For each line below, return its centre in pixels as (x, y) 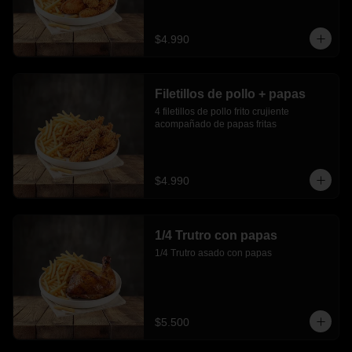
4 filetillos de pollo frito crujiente (222, 112)
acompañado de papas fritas (215, 124)
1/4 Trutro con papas (216, 235)
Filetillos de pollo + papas (230, 94)
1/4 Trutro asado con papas (213, 253)
